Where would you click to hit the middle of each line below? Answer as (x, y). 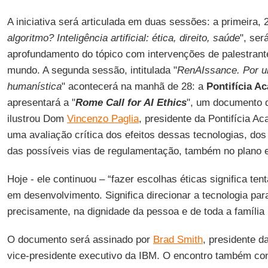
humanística (34, 86)
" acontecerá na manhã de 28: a (134, 86)
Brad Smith (178, 240)
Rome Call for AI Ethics (131, 103)
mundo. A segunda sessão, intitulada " (92, 70)
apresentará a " (41, 103)
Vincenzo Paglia (103, 119)
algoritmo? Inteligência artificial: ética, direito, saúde (123, 38)
